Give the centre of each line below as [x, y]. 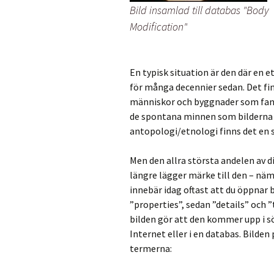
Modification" [158, 27]
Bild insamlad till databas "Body [199, 10]
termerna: [151, 248]
